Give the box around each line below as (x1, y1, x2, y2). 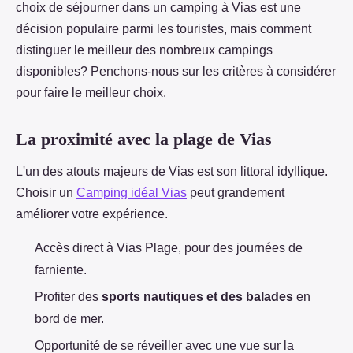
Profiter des (35, 289, 98, 303)
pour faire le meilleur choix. (16, 85, 166, 99)
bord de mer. (35, 311, 104, 325)
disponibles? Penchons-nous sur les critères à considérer (16, 64, 336, 78)
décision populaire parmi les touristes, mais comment (16, 21, 311, 35)
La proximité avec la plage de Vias (16, 128, 272, 149)
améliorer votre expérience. (16, 206, 168, 221)
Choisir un (16, 185, 76, 199)
